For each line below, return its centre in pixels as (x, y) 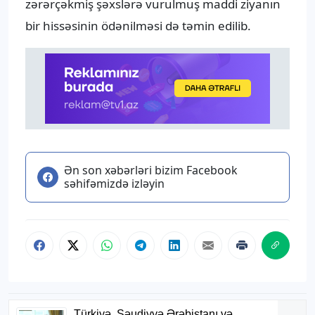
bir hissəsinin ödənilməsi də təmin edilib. (138, 26)
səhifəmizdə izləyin (114, 184)
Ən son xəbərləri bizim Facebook (151, 171)
